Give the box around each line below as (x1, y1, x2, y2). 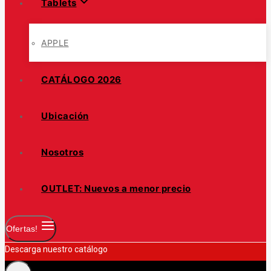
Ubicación (41, 109, 89, 122)
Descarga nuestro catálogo (5, 244, 108, 254)
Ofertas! (6, 223, 38, 233)
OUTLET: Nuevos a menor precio (41, 182, 191, 194)
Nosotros (41, 146, 83, 158)
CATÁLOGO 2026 (41, 73, 122, 85)
